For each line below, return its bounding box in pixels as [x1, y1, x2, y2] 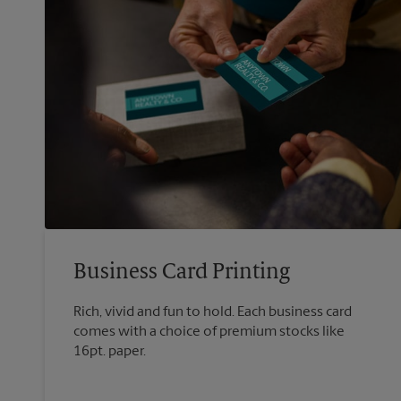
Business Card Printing [73, 261, 290, 284]
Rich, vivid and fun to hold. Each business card [73, 304, 352, 320]
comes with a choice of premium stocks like [73, 324, 345, 339]
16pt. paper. [73, 344, 146, 359]
